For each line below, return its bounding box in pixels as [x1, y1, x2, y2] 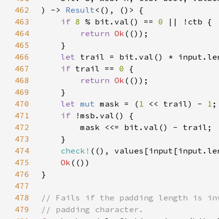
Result [66, 5, 95, 15]
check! [61, 146, 90, 155]
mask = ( [100, 99, 139, 109]
